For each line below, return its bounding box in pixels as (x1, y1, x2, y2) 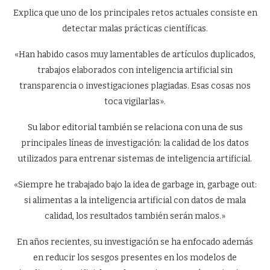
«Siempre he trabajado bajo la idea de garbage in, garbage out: (13, 180, 257, 190)
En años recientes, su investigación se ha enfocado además (17, 237, 253, 247)
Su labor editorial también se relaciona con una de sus (27, 122, 243, 133)
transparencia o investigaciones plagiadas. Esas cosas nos (19, 81, 251, 91)
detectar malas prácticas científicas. (62, 24, 208, 34)
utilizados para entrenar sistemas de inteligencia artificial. (18, 154, 252, 164)
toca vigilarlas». (104, 96, 166, 107)
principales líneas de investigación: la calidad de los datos (21, 138, 249, 148)
